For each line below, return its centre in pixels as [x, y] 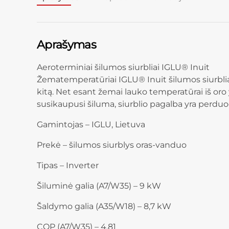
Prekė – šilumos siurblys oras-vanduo [112, 145]
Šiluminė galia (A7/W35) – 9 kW [99, 186]
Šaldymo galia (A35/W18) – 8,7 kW [104, 207]
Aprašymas [66, 44]
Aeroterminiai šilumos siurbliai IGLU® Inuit [123, 67]
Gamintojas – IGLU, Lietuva [91, 125]
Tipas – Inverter [68, 166]
